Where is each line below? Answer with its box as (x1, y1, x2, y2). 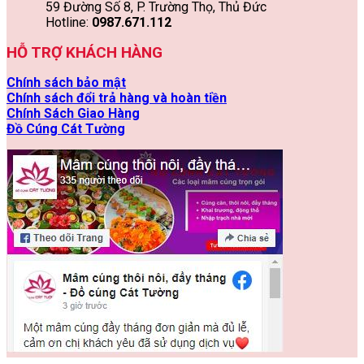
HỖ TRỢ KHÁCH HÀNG (6, 42, 162, 62)
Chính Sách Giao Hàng (6, 105, 140, 121)
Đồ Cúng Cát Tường (6, 120, 125, 136)
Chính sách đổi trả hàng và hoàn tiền (6, 89, 227, 106)
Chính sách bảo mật (6, 74, 126, 90)
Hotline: (42, 14, 92, 30)
